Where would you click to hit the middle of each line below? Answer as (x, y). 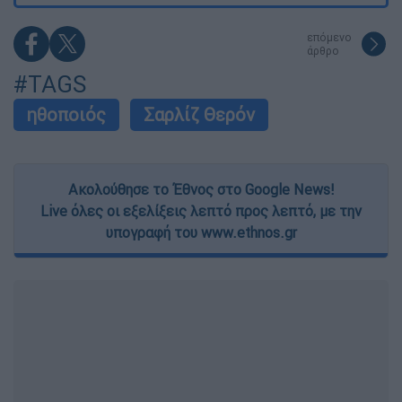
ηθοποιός (66, 115)
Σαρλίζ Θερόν (199, 115)
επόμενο (329, 38)
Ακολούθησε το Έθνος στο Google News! (201, 190)
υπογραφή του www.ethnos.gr (201, 233)
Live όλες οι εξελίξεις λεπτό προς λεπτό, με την (201, 211)
